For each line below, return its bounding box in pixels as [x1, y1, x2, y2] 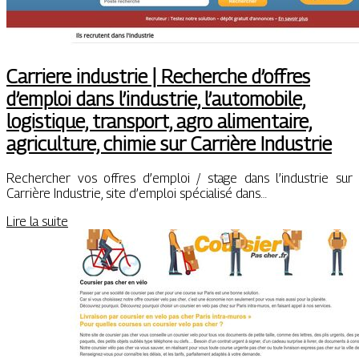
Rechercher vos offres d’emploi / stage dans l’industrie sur [6, 170, 353, 186]
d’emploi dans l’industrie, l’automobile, [6, 87, 305, 110]
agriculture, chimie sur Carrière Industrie [6, 131, 332, 155]
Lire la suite [6, 213, 68, 229]
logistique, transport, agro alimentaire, [6, 109, 312, 132]
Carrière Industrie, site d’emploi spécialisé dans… [6, 185, 267, 201]
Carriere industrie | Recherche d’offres [6, 64, 310, 87]
